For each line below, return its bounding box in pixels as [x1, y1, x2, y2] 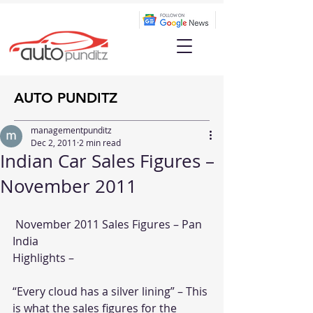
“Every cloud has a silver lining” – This [13, 284, 210, 299]
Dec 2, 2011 [31, 137, 77, 148]
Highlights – [13, 250, 74, 265]
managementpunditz [31, 124, 112, 136]
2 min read [79, 137, 121, 148]
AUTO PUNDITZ [14, 89, 117, 106]
